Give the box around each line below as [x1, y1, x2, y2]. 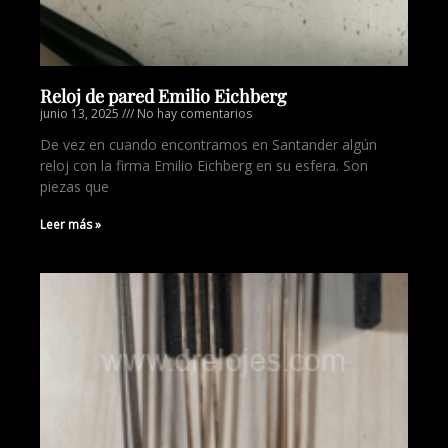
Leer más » [40, 216, 101, 233]
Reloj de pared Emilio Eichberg [40, 84, 287, 108]
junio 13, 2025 [40, 105, 122, 122]
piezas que [40, 177, 109, 196]
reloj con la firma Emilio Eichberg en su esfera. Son [40, 156, 368, 175]
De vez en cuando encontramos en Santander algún [40, 135, 377, 154]
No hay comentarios [134, 105, 252, 122]
